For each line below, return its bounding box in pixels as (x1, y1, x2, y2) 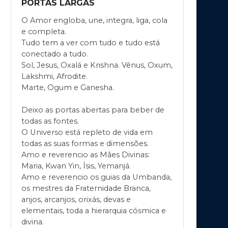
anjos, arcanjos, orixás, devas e (21, 195, 131, 205)
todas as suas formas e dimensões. (21, 139, 149, 149)
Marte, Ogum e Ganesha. (21, 83, 114, 93)
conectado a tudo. (21, 49, 88, 59)
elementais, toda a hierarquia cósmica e (21, 206, 166, 216)
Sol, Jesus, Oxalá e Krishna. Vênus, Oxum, (21, 61, 173, 70)
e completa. (21, 27, 66, 37)
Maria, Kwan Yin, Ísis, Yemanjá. (21, 161, 131, 171)
